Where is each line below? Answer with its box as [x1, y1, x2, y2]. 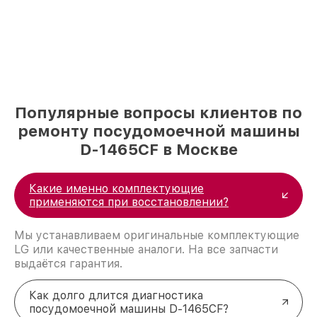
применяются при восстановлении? [29, 195, 229, 209]
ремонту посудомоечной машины [17, 121, 300, 140]
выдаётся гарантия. [14, 256, 122, 270]
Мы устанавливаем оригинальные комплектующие [14, 228, 299, 242]
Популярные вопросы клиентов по [15, 103, 302, 122]
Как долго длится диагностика [29, 288, 203, 302]
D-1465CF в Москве [79, 139, 238, 158]
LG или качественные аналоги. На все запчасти [14, 242, 278, 256]
